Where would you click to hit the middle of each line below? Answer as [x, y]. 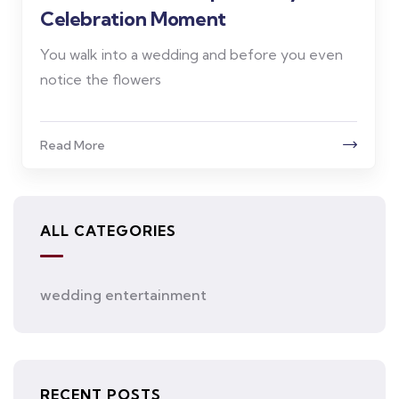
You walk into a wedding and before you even [191, 55]
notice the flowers [101, 80]
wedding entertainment [123, 295]
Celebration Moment [133, 19]
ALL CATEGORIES [108, 231]
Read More [73, 146]
